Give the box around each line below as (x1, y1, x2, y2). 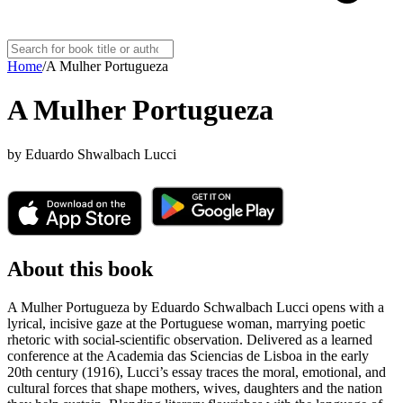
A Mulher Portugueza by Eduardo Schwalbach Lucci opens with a (7, 299, 384, 315)
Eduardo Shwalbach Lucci (25, 146, 176, 162)
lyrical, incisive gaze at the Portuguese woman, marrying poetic (7, 315, 365, 331)
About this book (7, 256, 153, 281)
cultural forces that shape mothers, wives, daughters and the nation (7, 380, 382, 396)
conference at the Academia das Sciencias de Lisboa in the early (7, 347, 369, 363)
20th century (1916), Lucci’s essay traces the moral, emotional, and (7, 363, 386, 380)
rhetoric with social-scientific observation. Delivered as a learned (7, 331, 372, 347)
